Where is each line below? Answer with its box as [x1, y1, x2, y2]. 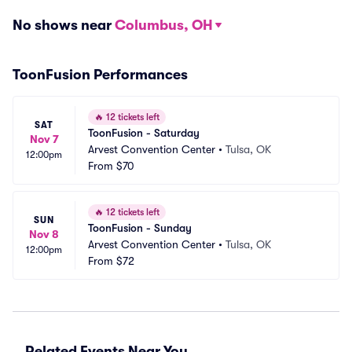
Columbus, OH [115, 17, 213, 33]
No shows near [13, 17, 115, 33]
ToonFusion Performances [13, 67, 188, 82]
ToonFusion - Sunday [88, 222, 192, 234]
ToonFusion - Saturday [88, 126, 200, 139]
